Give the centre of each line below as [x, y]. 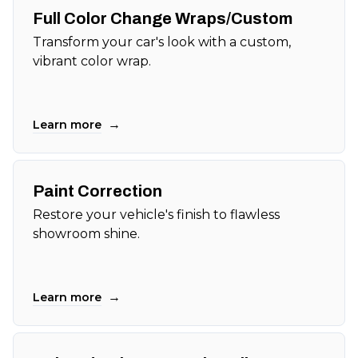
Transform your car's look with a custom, [162, 42]
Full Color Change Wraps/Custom [163, 19]
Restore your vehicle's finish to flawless [156, 215]
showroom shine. [86, 234]
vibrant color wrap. [92, 62]
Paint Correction [97, 191]
